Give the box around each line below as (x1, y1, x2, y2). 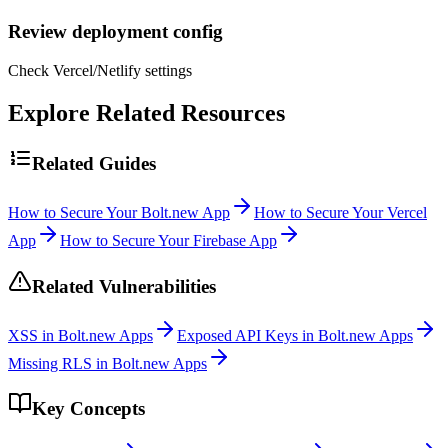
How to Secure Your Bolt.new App (8, 204, 230, 222)
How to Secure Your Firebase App (60, 232, 277, 250)
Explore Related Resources (8, 99, 285, 126)
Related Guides (32, 153, 156, 175)
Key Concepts (32, 398, 145, 420)
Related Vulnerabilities (32, 275, 216, 297)
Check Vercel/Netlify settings (8, 61, 192, 79)
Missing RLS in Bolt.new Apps (8, 354, 207, 372)
